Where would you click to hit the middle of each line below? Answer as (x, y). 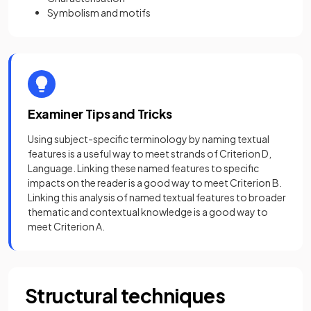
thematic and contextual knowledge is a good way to (148, 212)
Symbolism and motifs (99, 12)
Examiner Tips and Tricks (100, 114)
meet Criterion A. (66, 226)
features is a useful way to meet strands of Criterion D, (150, 153)
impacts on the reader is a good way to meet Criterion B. (155, 183)
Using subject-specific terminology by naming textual (149, 139)
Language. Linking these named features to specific (143, 168)
